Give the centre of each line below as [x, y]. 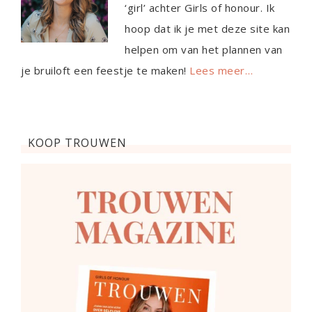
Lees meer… [221, 71]
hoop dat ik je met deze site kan [207, 29]
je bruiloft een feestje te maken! [105, 71]
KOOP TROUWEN [77, 143]
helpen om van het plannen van [204, 50]
